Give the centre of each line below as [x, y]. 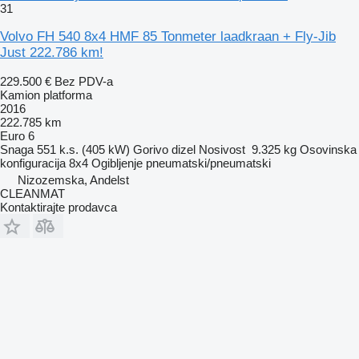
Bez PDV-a [84, 81]
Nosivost [222, 149]
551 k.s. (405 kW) [83, 149]
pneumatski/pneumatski [208, 163]
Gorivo [151, 149]
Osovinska [328, 149]
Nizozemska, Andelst [73, 179]
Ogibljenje [117, 163]
